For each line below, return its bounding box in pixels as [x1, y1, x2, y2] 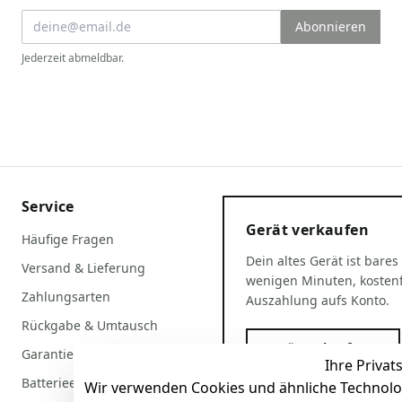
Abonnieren [295, 17, 366, 35]
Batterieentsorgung [22, 374, 140, 392]
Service [22, 197, 74, 217]
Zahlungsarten [22, 288, 110, 306]
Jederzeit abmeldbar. [22, 49, 124, 66]
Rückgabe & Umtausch [22, 317, 158, 335]
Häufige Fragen [22, 231, 114, 249]
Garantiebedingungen [22, 345, 156, 363]
